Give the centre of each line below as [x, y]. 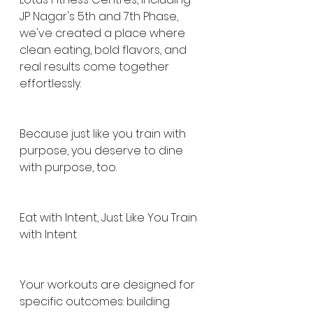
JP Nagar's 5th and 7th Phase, [100, 16]
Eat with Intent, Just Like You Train [110, 218]
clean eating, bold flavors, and [104, 50]
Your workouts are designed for [109, 285]
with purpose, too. [68, 167]
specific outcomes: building [96, 301]
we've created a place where [104, 33]
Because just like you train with [104, 134]
